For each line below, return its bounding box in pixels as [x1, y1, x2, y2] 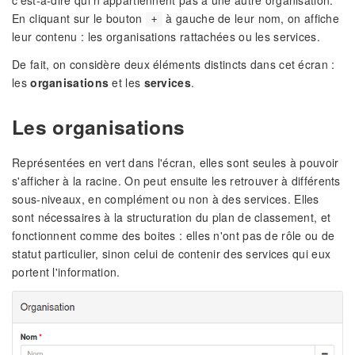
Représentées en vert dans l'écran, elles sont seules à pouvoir [12, 154, 339, 170]
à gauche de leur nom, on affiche [162, 10, 340, 26]
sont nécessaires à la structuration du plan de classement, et [12, 208, 331, 225]
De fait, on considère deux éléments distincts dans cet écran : [12, 55, 335, 72]
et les [109, 74, 144, 90]
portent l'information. [12, 263, 120, 280]
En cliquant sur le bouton [12, 10, 146, 26]
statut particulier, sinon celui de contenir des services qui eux [12, 245, 331, 261]
